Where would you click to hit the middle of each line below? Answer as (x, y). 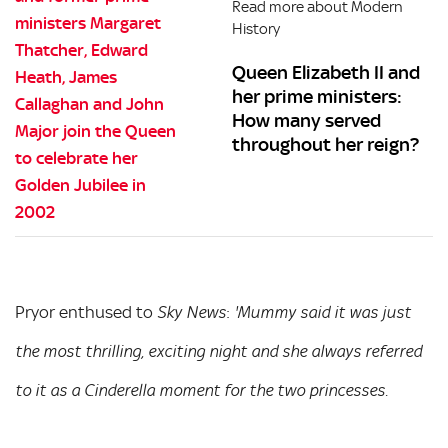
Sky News (191, 313)
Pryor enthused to (86, 312)
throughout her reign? (326, 144)
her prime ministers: (317, 96)
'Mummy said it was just (322, 313)
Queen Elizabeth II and (326, 72)
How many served (307, 120)
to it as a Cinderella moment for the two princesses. (201, 391)
